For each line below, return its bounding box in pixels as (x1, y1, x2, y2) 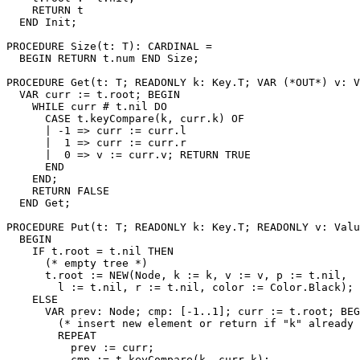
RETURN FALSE (6, 184, 109, 197)
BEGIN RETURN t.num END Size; (6, 51, 199, 64)
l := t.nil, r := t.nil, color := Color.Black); (6, 280, 354, 293)
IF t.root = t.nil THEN (6, 244, 174, 257)
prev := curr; (6, 341, 154, 354)
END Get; (6, 196, 71, 209)
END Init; (6, 15, 77, 28)
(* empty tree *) (6, 256, 148, 269)
